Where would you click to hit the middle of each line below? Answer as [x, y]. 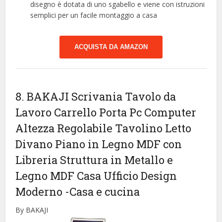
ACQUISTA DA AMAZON [111, 47]
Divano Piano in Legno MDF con [99, 144]
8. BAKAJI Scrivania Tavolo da [96, 96]
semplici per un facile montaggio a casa [94, 15]
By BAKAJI [32, 210]
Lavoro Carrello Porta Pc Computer [106, 112]
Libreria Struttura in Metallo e [94, 160]
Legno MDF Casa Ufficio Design [96, 175]
